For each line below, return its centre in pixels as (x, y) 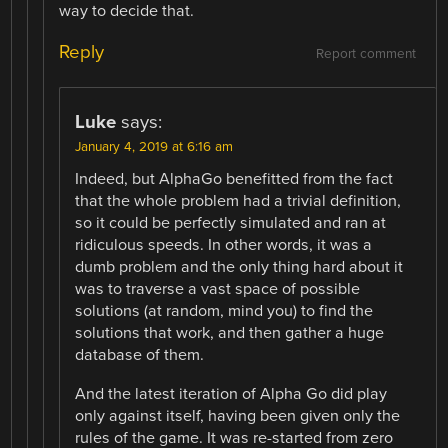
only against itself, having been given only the (238, 415)
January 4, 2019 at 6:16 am (154, 147)
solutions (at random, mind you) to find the (224, 311)
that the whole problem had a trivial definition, (238, 201)
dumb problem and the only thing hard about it (239, 267)
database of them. (140, 355)
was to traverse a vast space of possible (218, 289)
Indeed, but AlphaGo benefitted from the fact (234, 179)
